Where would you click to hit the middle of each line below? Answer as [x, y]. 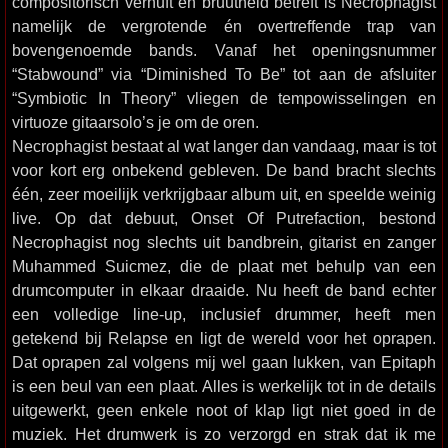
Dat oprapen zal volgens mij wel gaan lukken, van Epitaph [224, 362]
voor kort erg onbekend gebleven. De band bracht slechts [224, 170]
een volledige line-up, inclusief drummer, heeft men [224, 314]
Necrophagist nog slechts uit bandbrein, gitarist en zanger [224, 242]
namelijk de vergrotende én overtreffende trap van [224, 26]
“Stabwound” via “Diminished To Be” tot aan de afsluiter [224, 74]
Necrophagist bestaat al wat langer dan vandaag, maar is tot [224, 146]
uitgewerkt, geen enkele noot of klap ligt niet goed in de [224, 410]
